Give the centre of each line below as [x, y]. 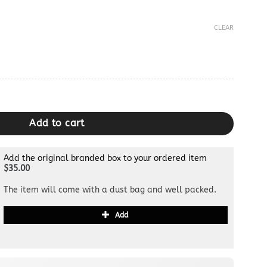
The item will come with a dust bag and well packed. [110, 190]
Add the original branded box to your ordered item [105, 159]
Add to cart [57, 123]
